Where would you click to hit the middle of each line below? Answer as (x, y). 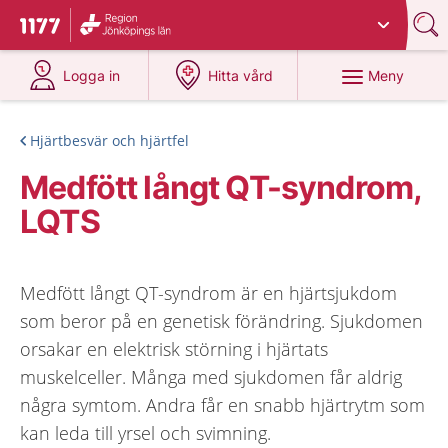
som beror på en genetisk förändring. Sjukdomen (221, 321)
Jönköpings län (255, 17)
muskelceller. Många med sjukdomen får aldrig (211, 377)
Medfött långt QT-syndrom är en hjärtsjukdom (208, 293)
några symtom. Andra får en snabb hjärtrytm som (222, 405)
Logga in (92, 75)
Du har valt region (146, 17)
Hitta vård (241, 75)
